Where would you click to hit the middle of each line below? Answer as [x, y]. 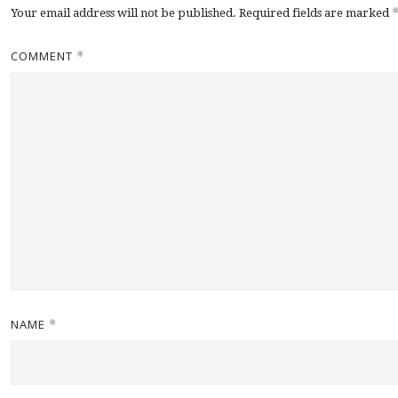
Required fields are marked [315, 13]
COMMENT [44, 56]
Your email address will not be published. [123, 13]
